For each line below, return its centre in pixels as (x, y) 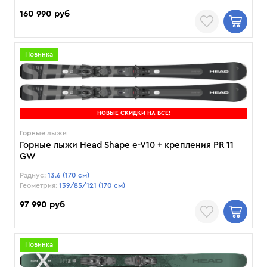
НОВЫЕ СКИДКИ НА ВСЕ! (133, 113)
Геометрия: (38, 185)
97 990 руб (42, 204)
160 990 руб (45, 14)
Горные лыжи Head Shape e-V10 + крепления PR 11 (127, 145)
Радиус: (33, 175)
